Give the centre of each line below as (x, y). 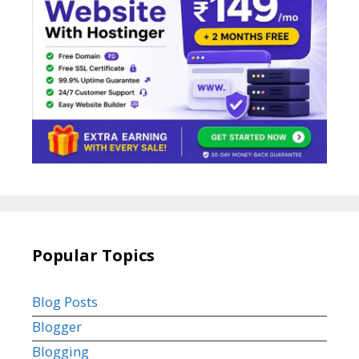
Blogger (57, 327)
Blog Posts (65, 302)
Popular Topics (93, 256)
